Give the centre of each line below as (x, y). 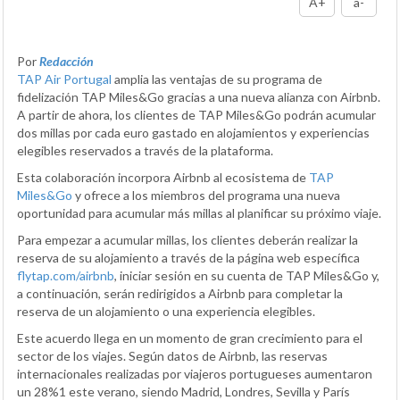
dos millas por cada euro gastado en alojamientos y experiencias (193, 133)
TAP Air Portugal (64, 79)
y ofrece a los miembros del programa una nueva (206, 196)
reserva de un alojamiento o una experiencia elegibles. (166, 312)
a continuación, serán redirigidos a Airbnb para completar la (180, 294)
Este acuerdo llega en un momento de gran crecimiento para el (190, 338)
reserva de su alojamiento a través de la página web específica (188, 258)
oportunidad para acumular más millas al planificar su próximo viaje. (199, 213)
